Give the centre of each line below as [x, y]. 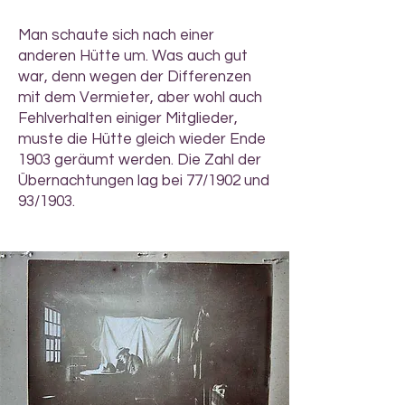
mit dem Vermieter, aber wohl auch [140, 98]
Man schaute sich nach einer [116, 35]
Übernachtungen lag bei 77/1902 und [144, 181]
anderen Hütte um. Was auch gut [133, 56]
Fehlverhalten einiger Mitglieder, [128, 118]
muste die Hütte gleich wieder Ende [142, 139]
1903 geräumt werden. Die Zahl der [140, 160]
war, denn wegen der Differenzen [135, 77]
